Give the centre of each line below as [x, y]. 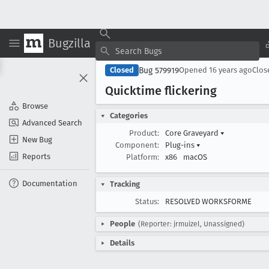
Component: [137, 145]
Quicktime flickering [161, 91]
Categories [129, 116]
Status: [147, 201]
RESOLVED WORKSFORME [208, 201]
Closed [122, 70]
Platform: [143, 157]
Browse [35, 106]
